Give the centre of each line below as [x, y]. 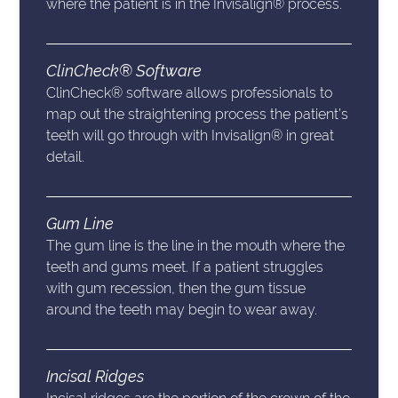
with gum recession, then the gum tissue [176, 289]
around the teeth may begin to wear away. [182, 310]
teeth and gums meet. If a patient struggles [185, 267]
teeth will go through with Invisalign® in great [191, 136]
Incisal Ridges [96, 377]
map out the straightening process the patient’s [198, 115]
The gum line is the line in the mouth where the [196, 246]
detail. [66, 157]
